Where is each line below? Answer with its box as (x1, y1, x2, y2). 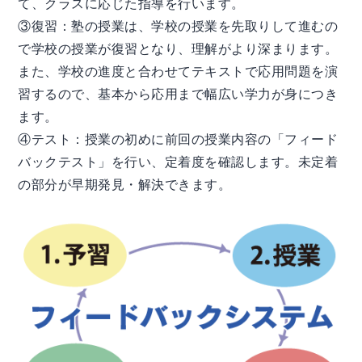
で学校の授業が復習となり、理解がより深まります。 (18, 40, 339, 57)
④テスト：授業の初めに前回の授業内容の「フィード (18, 130, 339, 148)
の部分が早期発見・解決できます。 (18, 175, 232, 193)
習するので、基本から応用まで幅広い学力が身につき (18, 85, 339, 103)
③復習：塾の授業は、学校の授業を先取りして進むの (18, 17, 339, 35)
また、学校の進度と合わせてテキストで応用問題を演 (18, 62, 339, 80)
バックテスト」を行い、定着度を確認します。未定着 (18, 153, 339, 170)
